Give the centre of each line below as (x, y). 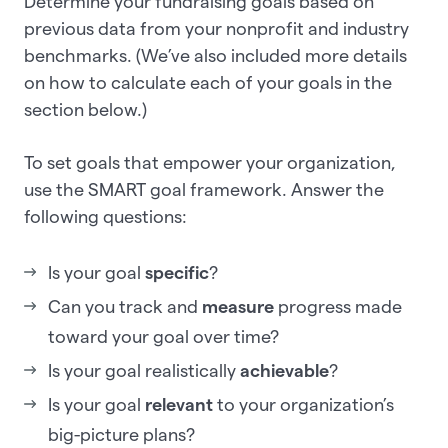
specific (177, 273)
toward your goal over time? (165, 337)
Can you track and (125, 307)
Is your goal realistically (144, 371)
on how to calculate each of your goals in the (208, 83)
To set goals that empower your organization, (210, 163)
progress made (340, 307)
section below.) (87, 110)
